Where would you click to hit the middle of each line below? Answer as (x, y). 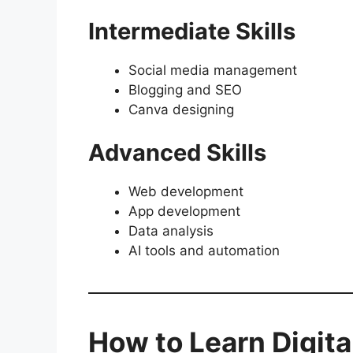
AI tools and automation (204, 251)
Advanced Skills (177, 153)
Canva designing (181, 109)
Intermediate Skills (192, 31)
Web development (186, 192)
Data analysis (171, 231)
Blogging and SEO (185, 89)
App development (184, 212)
